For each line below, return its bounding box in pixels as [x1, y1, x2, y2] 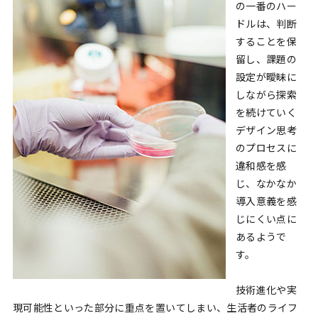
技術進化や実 [235, 284, 297, 297]
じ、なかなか [235, 177, 297, 190]
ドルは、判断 [235, 18, 297, 31]
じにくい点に [235, 213, 297, 226]
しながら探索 [235, 89, 297, 102]
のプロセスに [235, 142, 297, 155]
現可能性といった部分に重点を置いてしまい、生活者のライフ [12, 302, 298, 314]
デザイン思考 [235, 124, 297, 137]
